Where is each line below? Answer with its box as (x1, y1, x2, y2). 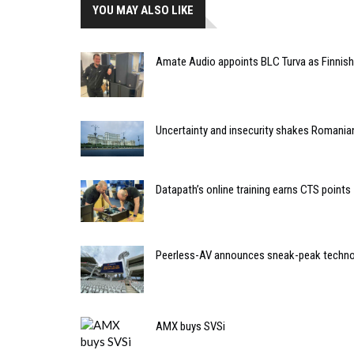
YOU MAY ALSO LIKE (92, 3, 194, 18)
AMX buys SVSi (156, 318, 225, 333)
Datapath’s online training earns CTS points (156, 182, 351, 197)
